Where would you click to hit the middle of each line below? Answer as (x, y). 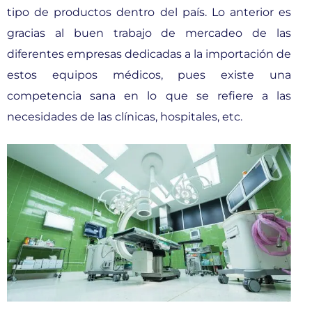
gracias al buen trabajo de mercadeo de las (149, 33)
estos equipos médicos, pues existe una (149, 75)
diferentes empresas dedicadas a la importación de (149, 54)
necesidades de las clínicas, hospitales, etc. (125, 116)
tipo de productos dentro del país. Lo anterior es (149, 12)
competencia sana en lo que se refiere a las (149, 95)
